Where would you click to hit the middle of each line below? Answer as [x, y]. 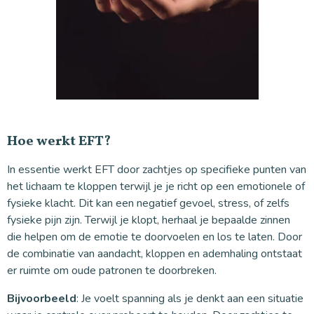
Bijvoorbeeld [42, 298]
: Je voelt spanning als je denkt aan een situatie [190, 298]
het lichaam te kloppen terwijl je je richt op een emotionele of [156, 186]
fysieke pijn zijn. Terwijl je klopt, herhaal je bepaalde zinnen [149, 220]
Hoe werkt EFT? [59, 141]
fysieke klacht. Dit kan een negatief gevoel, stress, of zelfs [148, 203]
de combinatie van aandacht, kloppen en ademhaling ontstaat [155, 253]
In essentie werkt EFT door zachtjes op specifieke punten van [157, 169]
